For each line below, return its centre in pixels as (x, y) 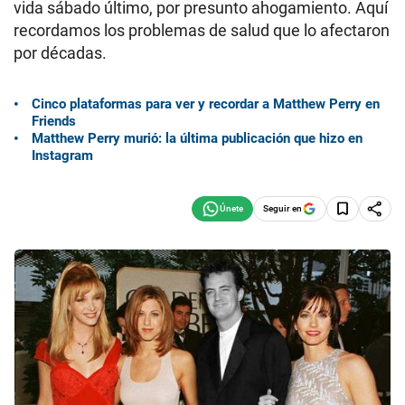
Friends (54, 121)
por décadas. (60, 53)
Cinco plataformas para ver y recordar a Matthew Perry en (206, 104)
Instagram (62, 155)
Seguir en (283, 208)
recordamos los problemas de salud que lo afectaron (202, 30)
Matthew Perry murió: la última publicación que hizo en (197, 138)
